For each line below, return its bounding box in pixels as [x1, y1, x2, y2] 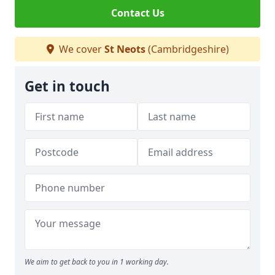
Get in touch [25, 77, 110, 96]
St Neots [104, 42, 145, 56]
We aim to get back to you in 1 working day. [25, 257, 169, 267]
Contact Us [110, 6, 165, 20]
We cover [56, 42, 104, 56]
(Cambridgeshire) [145, 42, 229, 56]
